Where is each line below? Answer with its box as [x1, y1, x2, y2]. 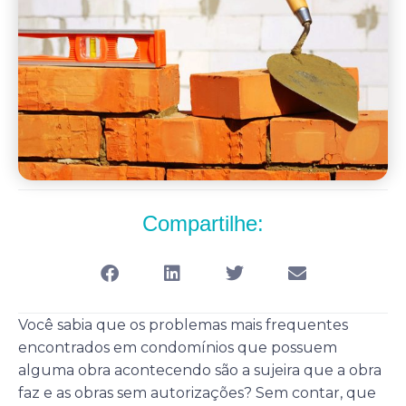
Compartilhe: [142, 211, 264, 237]
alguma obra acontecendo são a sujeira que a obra [18, 361, 382, 379]
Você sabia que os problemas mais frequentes [18, 315, 348, 333]
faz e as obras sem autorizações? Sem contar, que [18, 383, 376, 401]
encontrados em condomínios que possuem [18, 338, 337, 356]
